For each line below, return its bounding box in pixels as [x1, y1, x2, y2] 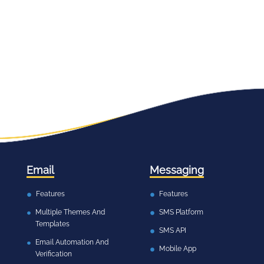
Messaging [150, 164, 204, 176]
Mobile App [159, 245, 196, 253]
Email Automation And [35, 238, 108, 246]
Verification [35, 250, 72, 258]
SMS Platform [159, 208, 203, 216]
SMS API [159, 226, 186, 235]
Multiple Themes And [35, 208, 105, 216]
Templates [35, 220, 70, 228]
